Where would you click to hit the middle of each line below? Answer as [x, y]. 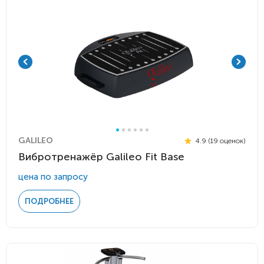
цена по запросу [53, 177]
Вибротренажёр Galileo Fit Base [101, 157]
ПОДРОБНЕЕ [49, 201]
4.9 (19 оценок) [220, 141]
